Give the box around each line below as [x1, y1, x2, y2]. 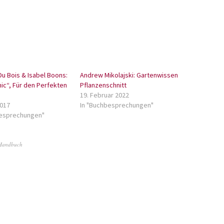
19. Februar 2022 [79, 90, 129, 99]
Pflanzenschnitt [79, 80, 126, 89]
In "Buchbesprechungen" [79, 100, 153, 109]
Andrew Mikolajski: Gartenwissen [79, 70, 178, 79]
